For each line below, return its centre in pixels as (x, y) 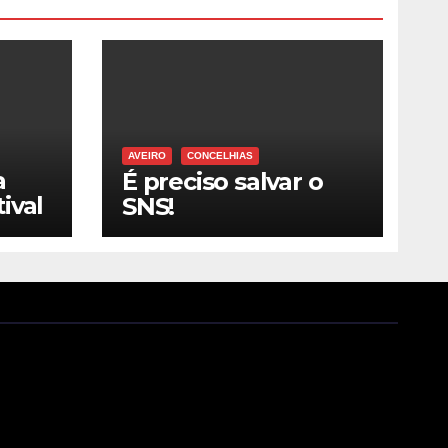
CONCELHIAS (220, 155)
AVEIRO (147, 155)
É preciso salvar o (222, 181)
